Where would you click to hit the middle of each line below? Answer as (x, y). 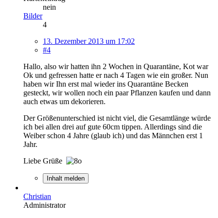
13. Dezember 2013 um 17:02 (89, 41)
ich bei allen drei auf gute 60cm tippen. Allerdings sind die (113, 127)
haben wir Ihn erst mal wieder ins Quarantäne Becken (106, 84)
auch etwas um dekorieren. (64, 101)
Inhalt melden (66, 178)
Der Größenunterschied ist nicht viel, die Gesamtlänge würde (117, 118)
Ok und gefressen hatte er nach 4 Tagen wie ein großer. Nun (116, 75)
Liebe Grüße (45, 161)
